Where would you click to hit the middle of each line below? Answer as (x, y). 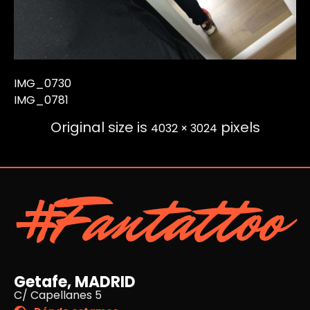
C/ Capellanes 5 (58, 295)
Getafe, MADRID (75, 282)
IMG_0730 (43, 84)
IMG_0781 (41, 100)
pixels (238, 128)
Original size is (100, 128)
